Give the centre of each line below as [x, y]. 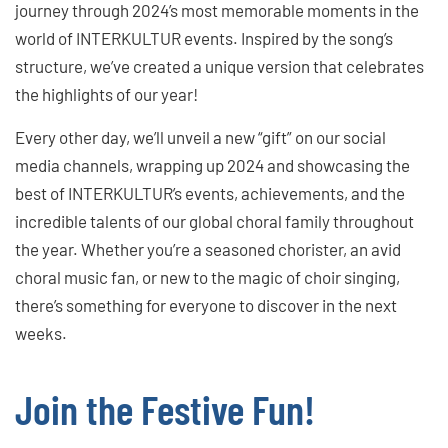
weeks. [41, 333]
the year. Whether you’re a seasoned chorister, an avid [208, 249]
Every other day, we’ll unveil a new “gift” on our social [200, 137]
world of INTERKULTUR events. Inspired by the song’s [204, 38]
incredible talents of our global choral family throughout [214, 221]
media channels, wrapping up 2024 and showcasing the [212, 165]
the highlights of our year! [106, 94]
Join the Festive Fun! [165, 409]
